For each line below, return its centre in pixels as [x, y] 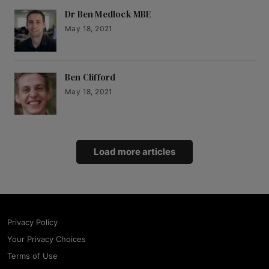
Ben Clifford [90, 77]
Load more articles [134, 152]
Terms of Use [32, 256]
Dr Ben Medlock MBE [108, 14]
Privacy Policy [32, 222]
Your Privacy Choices [47, 239]
